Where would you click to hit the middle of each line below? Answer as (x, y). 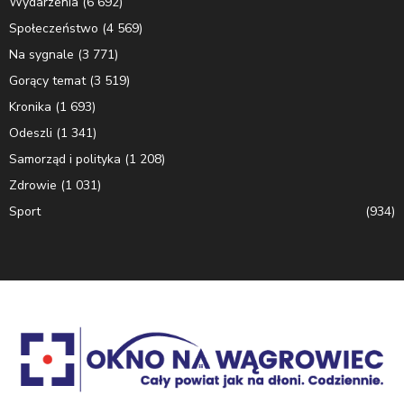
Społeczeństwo (54, 28)
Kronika (30, 106)
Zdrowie (33, 185)
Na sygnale (41, 54)
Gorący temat (47, 80)
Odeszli (31, 133)
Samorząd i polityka (65, 159)
